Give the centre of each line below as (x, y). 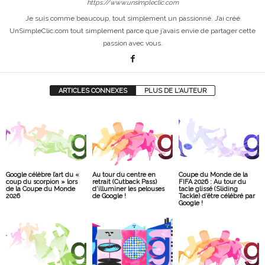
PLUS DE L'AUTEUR (175, 91)
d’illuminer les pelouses (128, 189)
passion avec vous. (132, 43)
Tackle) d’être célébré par (216, 196)
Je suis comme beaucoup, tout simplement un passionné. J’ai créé (132, 18)
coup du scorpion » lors (42, 182)
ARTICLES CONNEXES (93, 91)
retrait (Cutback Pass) (124, 182)
